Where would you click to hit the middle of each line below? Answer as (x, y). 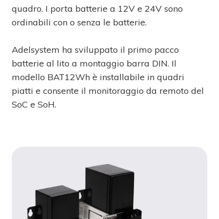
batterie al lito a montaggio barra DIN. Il (94, 63)
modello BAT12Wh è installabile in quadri (98, 77)
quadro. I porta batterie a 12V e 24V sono (97, 9)
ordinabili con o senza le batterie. (80, 22)
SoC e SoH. (34, 104)
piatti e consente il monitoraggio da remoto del (108, 91)
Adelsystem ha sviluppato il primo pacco (95, 50)
